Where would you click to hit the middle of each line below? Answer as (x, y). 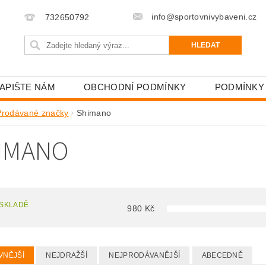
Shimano (94, 113)
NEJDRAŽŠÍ (67, 255)
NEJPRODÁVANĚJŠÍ (145, 255)
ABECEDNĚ (222, 255)
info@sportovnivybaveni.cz (204, 17)
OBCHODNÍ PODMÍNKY (135, 87)
